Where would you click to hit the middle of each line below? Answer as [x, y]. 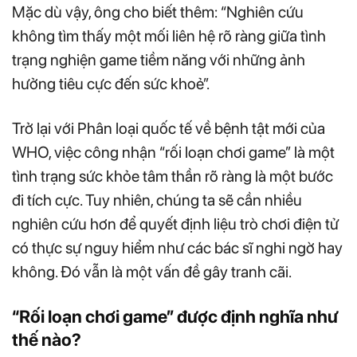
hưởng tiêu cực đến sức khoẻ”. [111, 83]
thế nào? [47, 339]
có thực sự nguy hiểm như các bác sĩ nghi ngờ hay [177, 247]
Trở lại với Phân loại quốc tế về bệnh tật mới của [169, 128]
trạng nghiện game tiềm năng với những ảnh [159, 59]
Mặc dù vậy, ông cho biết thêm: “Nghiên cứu [158, 12]
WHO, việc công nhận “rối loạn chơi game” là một [173, 152]
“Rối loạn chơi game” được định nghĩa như [175, 316]
